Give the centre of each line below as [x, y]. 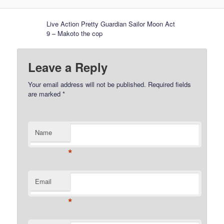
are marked [45, 94]
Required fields [169, 84]
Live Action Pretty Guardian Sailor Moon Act [111, 23]
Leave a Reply [68, 67]
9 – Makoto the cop [75, 33]
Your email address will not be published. [87, 84]
